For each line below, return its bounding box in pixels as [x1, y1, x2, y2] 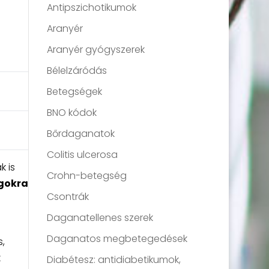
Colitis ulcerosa [47, 148, 118, 162]
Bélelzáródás [47, 64, 107, 78]
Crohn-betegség [47, 169, 127, 183]
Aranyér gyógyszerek [47, 43, 145, 57]
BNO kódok [47, 106, 97, 120]
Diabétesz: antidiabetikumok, [47, 253, 181, 267]
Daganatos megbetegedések [47, 232, 188, 246]
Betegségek [47, 85, 103, 99]
